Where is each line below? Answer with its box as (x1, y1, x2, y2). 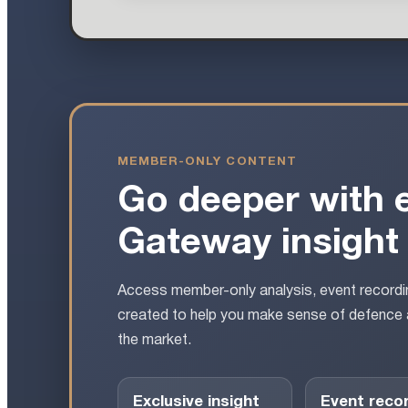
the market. (117, 333, 191, 347)
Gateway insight (117, 226, 399, 260)
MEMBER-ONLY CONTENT (117, 156, 297, 168)
